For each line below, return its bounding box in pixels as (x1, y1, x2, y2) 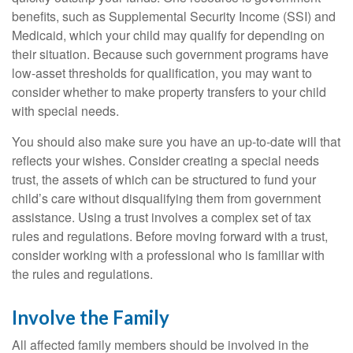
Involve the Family (12, 306, 169, 329)
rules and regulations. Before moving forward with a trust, (12, 227, 328, 246)
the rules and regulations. (12, 265, 153, 284)
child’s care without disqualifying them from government (12, 189, 321, 208)
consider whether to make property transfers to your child (12, 83, 326, 102)
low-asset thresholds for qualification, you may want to (12, 64, 312, 83)
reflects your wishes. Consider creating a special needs (12, 151, 319, 170)
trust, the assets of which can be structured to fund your (12, 170, 316, 189)
